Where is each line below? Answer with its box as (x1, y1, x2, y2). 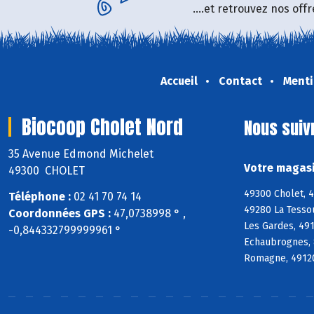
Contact (218, 74, 262, 88)
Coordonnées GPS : (8, 206, 111, 220)
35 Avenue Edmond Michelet (8, 146, 156, 161)
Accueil (160, 74, 198, 88)
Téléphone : (8, 189, 71, 203)
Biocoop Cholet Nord (22, 112, 183, 142)
